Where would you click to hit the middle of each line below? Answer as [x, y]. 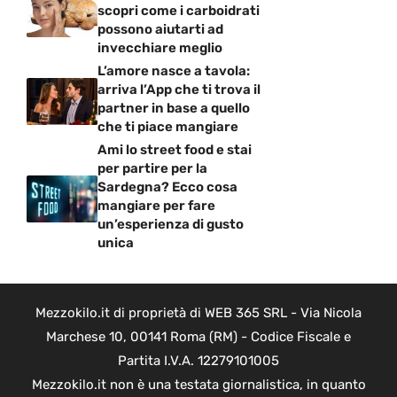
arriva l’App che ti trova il [179, 90]
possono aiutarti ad [160, 29]
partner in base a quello [174, 108]
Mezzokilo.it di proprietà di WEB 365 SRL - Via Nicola [198, 313]
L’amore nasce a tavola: [174, 71]
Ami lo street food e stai [175, 150]
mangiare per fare [156, 206]
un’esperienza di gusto [171, 224]
